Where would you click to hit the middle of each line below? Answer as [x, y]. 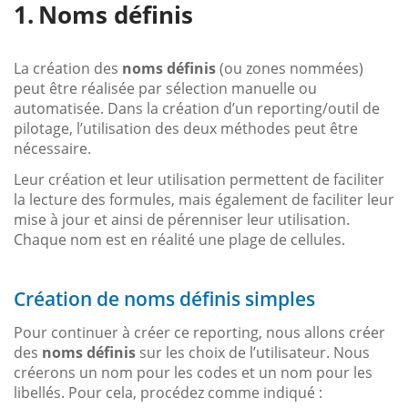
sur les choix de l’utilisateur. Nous [253, 352]
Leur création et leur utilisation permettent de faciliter [199, 179]
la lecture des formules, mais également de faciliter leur [204, 199]
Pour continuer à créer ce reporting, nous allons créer [199, 332]
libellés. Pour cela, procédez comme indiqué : [168, 392]
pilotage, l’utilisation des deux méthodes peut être [186, 128]
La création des [68, 68]
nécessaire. [52, 148]
